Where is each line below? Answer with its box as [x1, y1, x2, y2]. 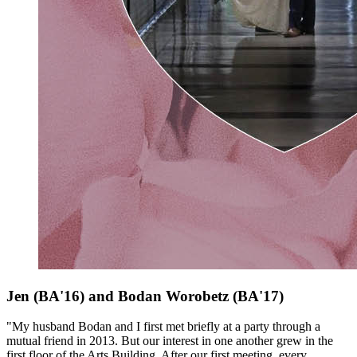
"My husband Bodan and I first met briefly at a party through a [6, 320, 320, 334]
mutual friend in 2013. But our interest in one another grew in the [6, 334, 333, 348]
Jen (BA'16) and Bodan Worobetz [6, 287, 233, 304]
